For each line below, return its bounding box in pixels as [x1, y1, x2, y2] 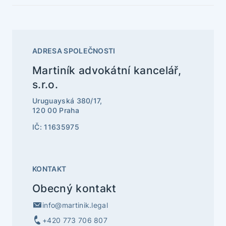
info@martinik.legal [42, 200, 108, 209]
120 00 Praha [32, 106, 79, 115]
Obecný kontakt [32, 182, 117, 195]
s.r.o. [32, 78, 58, 91]
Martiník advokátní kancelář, [32, 64, 181, 77]
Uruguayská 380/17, [32, 96, 102, 105]
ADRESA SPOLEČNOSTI [32, 46, 116, 55]
